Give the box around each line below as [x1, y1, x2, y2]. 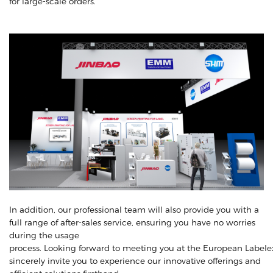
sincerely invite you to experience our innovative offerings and [9, 256, 261, 266]
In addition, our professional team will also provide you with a [9, 205, 259, 214]
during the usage [9, 230, 79, 240]
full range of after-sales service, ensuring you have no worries [9, 218, 255, 227]
